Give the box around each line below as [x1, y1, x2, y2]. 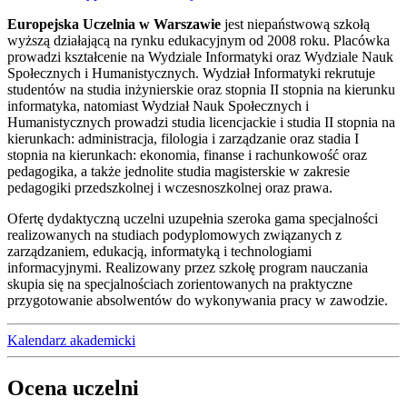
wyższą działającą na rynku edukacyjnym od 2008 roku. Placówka [7, 33, 390, 49]
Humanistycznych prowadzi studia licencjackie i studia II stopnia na [7, 114, 395, 131]
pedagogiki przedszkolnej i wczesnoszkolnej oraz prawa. [7, 180, 333, 196]
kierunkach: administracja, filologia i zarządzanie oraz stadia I [7, 131, 359, 147]
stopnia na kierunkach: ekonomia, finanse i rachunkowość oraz [7, 147, 367, 164]
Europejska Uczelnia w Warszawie [7, 16, 221, 33]
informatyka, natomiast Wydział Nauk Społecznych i [7, 98, 309, 114]
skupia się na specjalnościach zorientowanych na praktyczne [7, 276, 352, 293]
